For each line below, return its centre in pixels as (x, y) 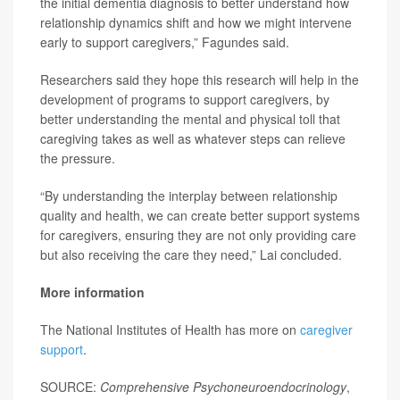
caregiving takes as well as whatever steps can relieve (193, 138)
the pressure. (78, 158)
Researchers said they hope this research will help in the (200, 79)
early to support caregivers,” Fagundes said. (165, 42)
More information (92, 292)
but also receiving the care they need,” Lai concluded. (191, 254)
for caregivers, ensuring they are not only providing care (198, 234)
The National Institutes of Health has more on (170, 329)
